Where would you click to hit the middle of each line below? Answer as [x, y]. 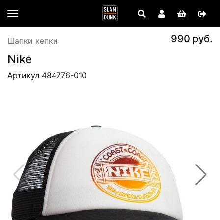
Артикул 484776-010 [47, 75]
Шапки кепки [33, 41]
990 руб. [192, 39]
